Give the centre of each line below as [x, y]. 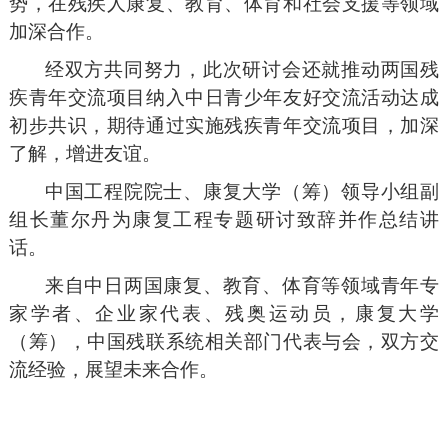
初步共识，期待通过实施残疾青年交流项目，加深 [224, 125]
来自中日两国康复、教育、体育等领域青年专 [242, 285]
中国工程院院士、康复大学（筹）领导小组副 [242, 191]
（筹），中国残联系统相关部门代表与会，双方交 [224, 341]
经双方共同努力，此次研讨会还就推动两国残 [242, 69]
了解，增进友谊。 [84, 153]
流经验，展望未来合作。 [113, 369]
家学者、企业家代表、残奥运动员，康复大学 [224, 313]
